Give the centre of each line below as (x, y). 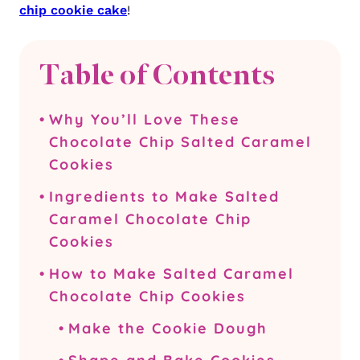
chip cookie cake (73, 10)
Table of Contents (157, 75)
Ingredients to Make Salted (164, 196)
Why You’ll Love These (144, 119)
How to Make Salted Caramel (171, 274)
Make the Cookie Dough (168, 328)
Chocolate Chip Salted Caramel (180, 142)
